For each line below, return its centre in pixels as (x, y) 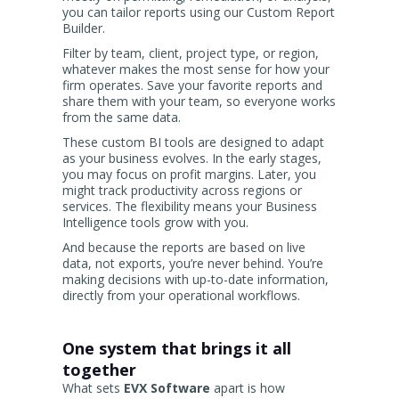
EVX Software (167, 388)
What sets (93, 388)
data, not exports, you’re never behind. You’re (193, 264)
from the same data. (122, 118)
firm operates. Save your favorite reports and (192, 85)
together (99, 370)
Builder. (84, 28)
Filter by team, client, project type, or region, (191, 53)
